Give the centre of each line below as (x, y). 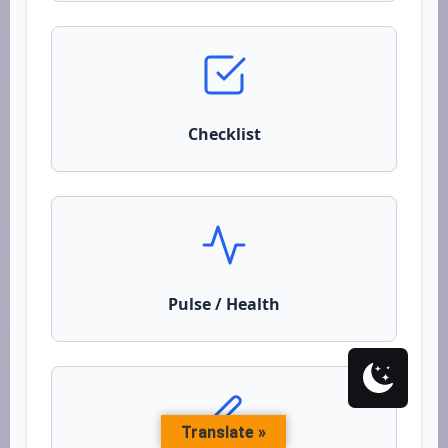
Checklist (224, 134)
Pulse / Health (224, 304)
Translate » (223, 432)
